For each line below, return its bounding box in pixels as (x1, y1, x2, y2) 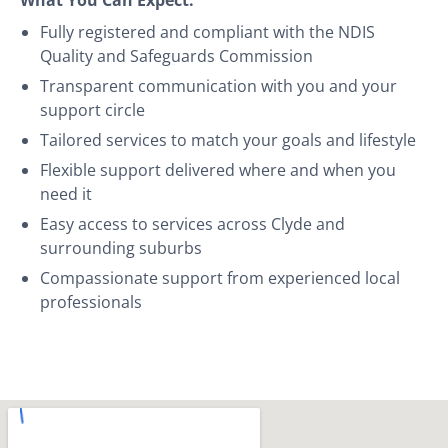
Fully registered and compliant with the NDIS (40, 20, 375, 43)
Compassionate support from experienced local (40, 266, 400, 289)
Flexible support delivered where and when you (40, 158, 396, 181)
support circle (40, 98, 145, 121)
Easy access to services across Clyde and (40, 212, 345, 235)
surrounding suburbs (40, 236, 202, 259)
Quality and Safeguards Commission (40, 44, 313, 67)
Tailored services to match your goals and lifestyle (40, 128, 416, 151)
